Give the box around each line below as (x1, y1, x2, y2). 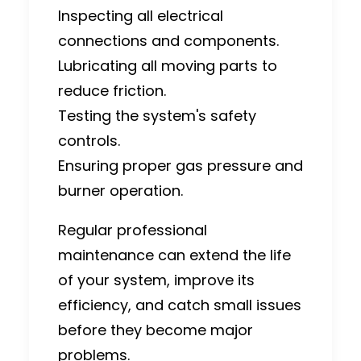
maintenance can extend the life (58, 244, 291, 265)
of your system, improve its (58, 269, 255, 290)
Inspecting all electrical (58, 5, 223, 26)
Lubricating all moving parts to (58, 55, 277, 76)
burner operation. (58, 180, 183, 201)
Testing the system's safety (58, 105, 256, 126)
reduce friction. (58, 80, 166, 101)
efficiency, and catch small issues (58, 294, 301, 315)
